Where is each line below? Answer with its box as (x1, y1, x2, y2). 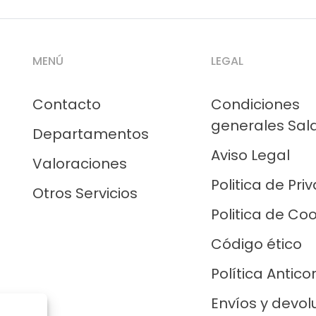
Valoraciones (32, 154, 127, 174)
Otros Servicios (32, 183, 138, 203)
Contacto (32, 95, 101, 114)
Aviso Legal (211, 145, 291, 165)
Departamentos (32, 124, 149, 144)
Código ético (211, 234, 303, 254)
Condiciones (211, 95, 300, 114)
